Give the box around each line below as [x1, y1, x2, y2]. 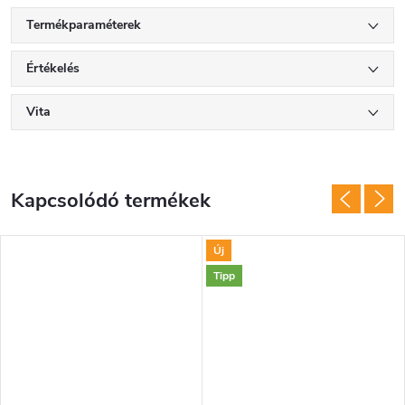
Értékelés [26, 60, 80, 78]
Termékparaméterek [26, 16, 141, 34]
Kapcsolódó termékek [11, 187, 211, 215]
